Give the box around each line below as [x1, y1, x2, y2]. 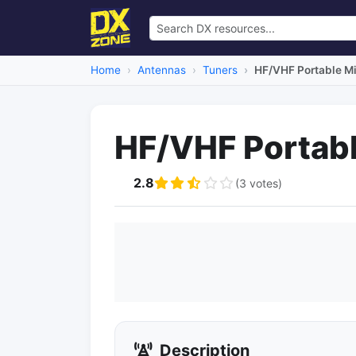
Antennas [137, 64, 186, 76]
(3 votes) [235, 176, 282, 190]
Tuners [203, 64, 238, 76]
